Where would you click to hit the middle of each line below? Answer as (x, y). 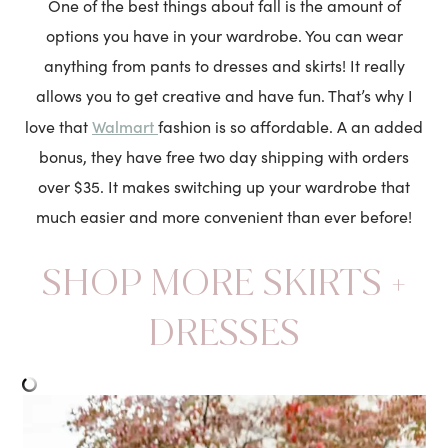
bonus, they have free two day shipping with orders (224, 156)
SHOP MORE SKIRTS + (224, 281)
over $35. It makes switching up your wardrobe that (224, 186)
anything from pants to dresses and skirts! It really (224, 65)
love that (58, 126)
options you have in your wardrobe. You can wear (224, 35)
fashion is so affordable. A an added (290, 126)
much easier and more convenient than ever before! (224, 216)
